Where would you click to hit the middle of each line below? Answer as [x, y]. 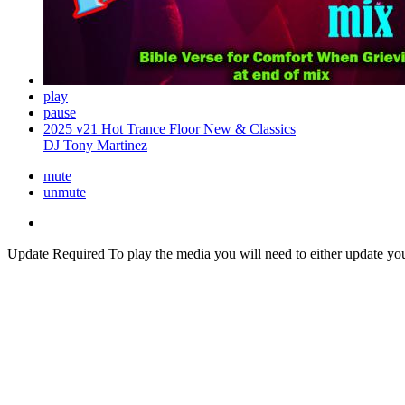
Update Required [56, 254]
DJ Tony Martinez [95, 145]
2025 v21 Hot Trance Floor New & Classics [170, 129]
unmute [65, 192]
